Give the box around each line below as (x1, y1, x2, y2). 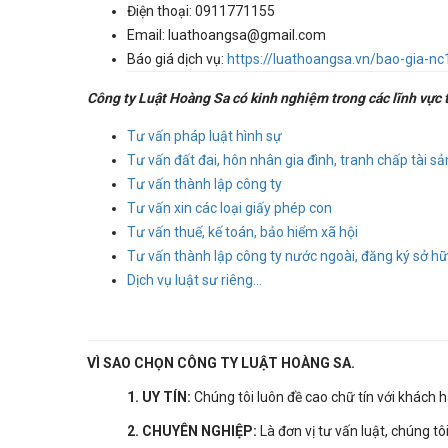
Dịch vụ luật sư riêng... (127, 272, 262, 289)
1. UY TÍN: (127, 388, 191, 405)
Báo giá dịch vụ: (127, 51, 227, 68)
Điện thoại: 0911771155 (127, 3, 275, 20)
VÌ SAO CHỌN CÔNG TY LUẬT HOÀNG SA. (87, 354, 355, 371)
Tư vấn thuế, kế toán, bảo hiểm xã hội (127, 224, 358, 241)
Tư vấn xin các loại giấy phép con (127, 200, 332, 217)
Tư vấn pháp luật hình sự (127, 128, 282, 145)
